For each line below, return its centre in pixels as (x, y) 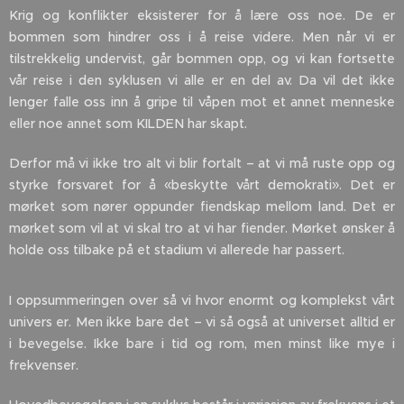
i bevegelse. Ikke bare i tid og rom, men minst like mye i (202, 344)
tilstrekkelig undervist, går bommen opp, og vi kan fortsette (202, 59)
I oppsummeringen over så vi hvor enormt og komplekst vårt (202, 301)
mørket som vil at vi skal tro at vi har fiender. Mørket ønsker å (202, 229)
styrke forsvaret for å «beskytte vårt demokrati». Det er (202, 185)
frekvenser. (44, 366)
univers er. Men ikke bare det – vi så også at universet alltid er (202, 322)
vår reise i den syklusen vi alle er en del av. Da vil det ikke (202, 81)
